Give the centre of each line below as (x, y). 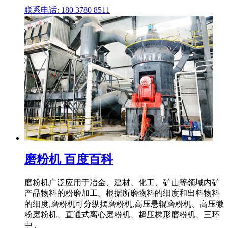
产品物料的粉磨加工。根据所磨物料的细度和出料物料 (122, 193)
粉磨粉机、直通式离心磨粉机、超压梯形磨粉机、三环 (122, 214)
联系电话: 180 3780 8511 (67, 10)
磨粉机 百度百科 (69, 159)
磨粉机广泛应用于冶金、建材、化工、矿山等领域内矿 (122, 182)
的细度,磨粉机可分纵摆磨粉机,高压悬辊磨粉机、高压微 (124, 204)
